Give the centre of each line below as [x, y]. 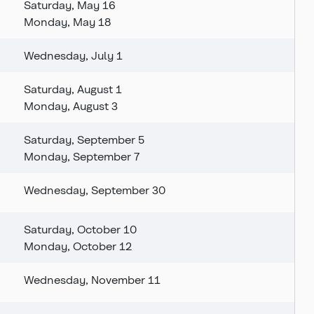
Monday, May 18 [67, 22]
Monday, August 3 [71, 106]
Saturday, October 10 [80, 229]
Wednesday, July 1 [73, 55]
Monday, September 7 [82, 156]
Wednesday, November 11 [92, 280]
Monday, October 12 [78, 246]
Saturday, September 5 [84, 139]
